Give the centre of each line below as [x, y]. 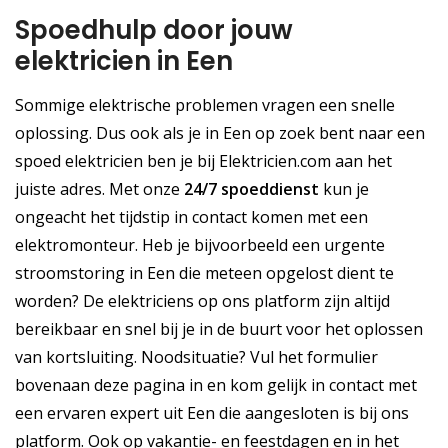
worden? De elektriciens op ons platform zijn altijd [202, 301]
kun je [344, 189]
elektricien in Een [124, 61]
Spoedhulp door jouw [154, 30]
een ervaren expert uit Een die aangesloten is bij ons [212, 413]
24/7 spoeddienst [251, 189]
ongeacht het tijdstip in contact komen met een [191, 217]
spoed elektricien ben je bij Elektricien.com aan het [203, 161]
